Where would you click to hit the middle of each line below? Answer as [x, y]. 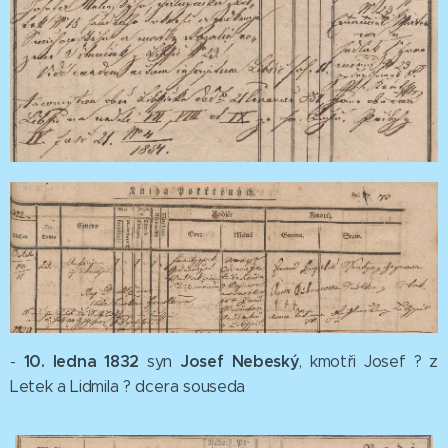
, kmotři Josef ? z [368, 362]
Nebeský [261, 362]
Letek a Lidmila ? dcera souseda [128, 387]
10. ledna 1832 [85, 362]
